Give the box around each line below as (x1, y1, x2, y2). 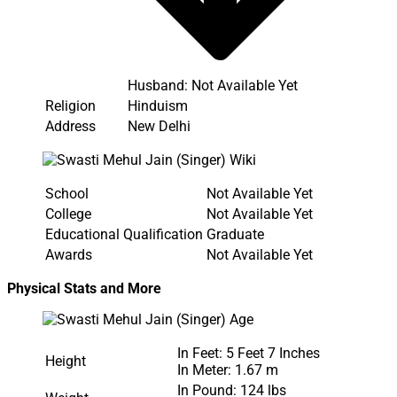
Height (45, 352, 86, 370)
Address (45, 117, 96, 135)
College (45, 205, 91, 222)
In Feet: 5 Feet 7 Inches (177, 344, 320, 362)
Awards (45, 245, 92, 263)
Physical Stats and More (7, 279, 161, 297)
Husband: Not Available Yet (128, 76, 298, 94)
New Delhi (128, 117, 191, 135)
